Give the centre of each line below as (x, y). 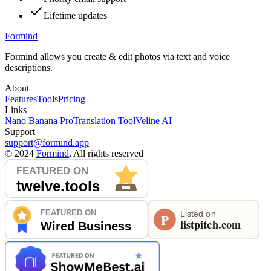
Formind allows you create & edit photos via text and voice (117, 57)
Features (21, 99)
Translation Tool (104, 121)
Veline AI (154, 121)
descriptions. (29, 68)
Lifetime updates (75, 16)
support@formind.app (47, 143)
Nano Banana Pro (39, 121)
